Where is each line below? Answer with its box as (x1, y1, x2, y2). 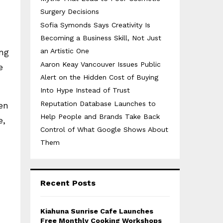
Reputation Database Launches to (40, 100, 156, 108)
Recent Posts (40, 178, 96, 188)
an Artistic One (40, 47, 89, 55)
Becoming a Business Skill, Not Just (40, 34, 161, 42)
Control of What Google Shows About (40, 125, 168, 133)
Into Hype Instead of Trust (40, 86, 130, 94)
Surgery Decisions (40, 7, 99, 15)
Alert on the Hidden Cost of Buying (40, 73, 158, 81)
